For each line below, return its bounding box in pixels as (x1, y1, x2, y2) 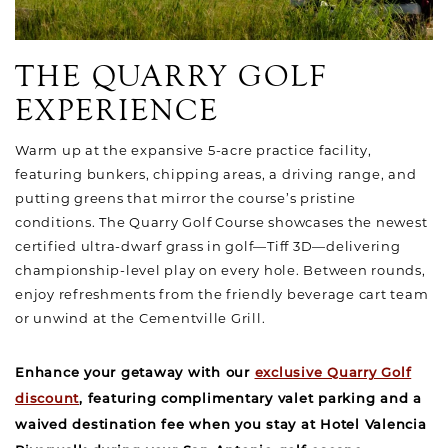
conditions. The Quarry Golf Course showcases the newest (15, 214, 428, 230)
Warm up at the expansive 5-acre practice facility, (15, 142, 372, 158)
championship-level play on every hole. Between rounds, (15, 262, 426, 278)
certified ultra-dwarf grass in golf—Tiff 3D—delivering (15, 238, 401, 254)
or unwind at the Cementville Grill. (15, 310, 266, 326)
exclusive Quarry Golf (254, 367, 412, 380)
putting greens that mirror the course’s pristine (15, 190, 356, 206)
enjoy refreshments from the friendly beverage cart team (15, 286, 429, 302)
